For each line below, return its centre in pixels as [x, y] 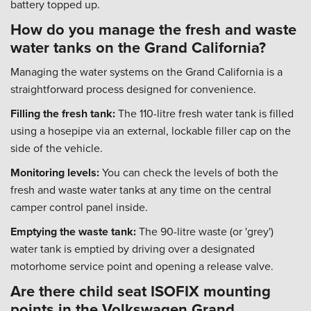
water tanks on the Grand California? [138, 47]
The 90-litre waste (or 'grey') [205, 231]
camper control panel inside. [79, 207]
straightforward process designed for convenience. [133, 89]
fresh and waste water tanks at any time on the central [141, 190]
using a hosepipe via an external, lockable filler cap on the [151, 131]
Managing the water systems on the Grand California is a [146, 72]
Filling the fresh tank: [63, 114]
